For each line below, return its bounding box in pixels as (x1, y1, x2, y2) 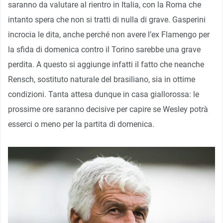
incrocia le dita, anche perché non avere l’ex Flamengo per (8, 29, 210, 39)
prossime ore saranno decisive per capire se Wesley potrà (8, 104, 208, 114)
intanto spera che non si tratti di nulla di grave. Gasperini (8, 14, 206, 24)
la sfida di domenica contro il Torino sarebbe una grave (8, 44, 201, 54)
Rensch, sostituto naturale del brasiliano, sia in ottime (8, 74, 195, 84)
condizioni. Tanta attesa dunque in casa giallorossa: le (8, 89, 199, 99)
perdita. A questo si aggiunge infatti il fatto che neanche (8, 59, 204, 69)
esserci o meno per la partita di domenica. (8, 119, 154, 129)
